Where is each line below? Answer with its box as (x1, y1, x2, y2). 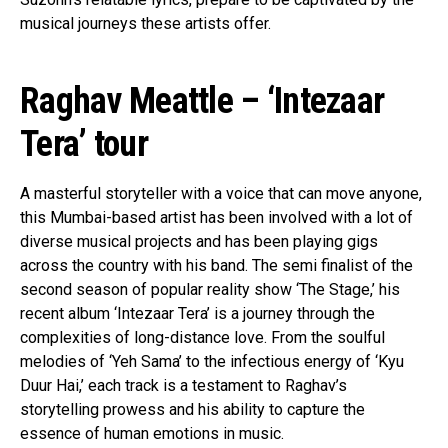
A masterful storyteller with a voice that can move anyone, (20, 183, 422, 203)
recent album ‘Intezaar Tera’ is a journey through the (20, 303, 375, 323)
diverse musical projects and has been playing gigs (20, 231, 378, 251)
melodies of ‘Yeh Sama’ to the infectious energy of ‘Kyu (20, 351, 404, 371)
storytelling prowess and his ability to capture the (20, 399, 365, 419)
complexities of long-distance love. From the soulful (20, 327, 385, 347)
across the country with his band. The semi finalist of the (20, 255, 413, 275)
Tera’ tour (20, 122, 148, 165)
